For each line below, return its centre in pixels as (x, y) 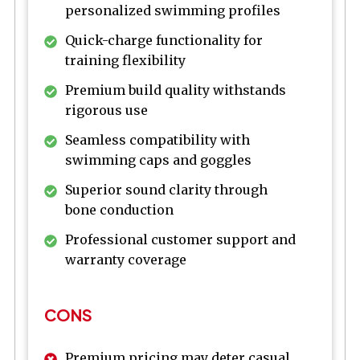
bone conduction (119, 210)
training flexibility (125, 61)
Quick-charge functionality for (164, 41)
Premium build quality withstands (176, 90)
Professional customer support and (180, 240)
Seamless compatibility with (157, 140)
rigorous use (106, 110)
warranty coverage (126, 260)
